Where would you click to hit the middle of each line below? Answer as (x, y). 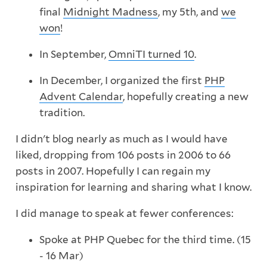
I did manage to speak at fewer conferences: (124, 214)
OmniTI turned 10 (151, 55)
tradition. (62, 113)
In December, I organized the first (122, 81)
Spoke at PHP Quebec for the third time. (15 (145, 240)
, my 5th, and (189, 12)
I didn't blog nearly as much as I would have (121, 139)
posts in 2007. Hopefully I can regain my (113, 171)
